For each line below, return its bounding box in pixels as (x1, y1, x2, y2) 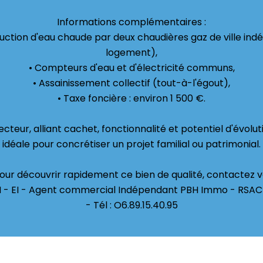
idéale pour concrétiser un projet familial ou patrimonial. (2, 137, 261, 151)
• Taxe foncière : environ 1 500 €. (58, 92, 205, 105)
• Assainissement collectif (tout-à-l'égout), (33, 76, 230, 90)
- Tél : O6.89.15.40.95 (85, 198, 178, 212)
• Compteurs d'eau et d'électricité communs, (28, 61, 235, 75)
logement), (106, 46, 157, 59)
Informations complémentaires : (57, 15, 206, 29)
